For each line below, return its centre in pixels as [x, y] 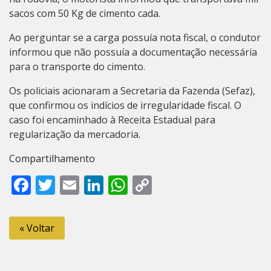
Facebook [73, 184]
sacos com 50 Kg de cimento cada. [85, 13]
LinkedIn [142, 184]
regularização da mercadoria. [75, 134]
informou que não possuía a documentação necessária [133, 52]
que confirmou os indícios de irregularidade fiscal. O [125, 105]
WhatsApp [174, 184]
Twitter [87, 184]
